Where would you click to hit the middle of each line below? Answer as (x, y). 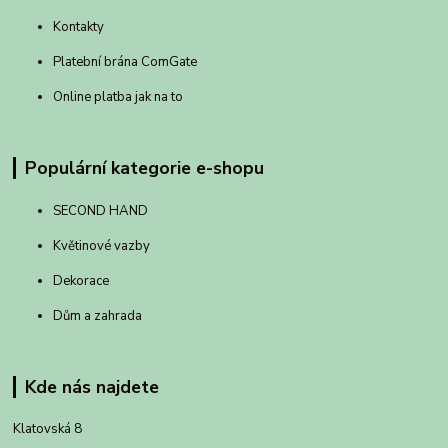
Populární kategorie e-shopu (144, 167)
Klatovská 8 (48, 429)
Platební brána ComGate (127, 61)
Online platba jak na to (118, 96)
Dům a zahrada (98, 315)
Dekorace (81, 280)
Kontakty (79, 26)
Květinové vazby (102, 245)
